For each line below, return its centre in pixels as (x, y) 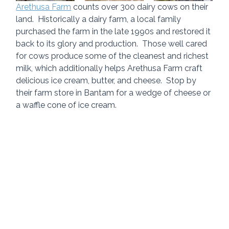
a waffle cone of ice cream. (66, 105)
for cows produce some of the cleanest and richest (113, 56)
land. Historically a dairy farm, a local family (100, 19)
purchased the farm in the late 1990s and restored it (114, 31)
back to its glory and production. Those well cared (113, 43)
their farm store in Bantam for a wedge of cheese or (114, 93)
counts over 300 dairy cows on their (141, 7)
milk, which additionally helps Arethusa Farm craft (110, 68)
